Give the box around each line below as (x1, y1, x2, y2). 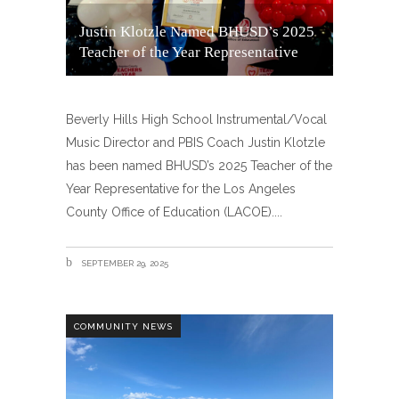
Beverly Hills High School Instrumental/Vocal (66, 112, 327, 126)
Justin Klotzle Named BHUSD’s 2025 (79, 23, 314, 40)
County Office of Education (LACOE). (66, 205, 274, 219)
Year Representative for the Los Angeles (66, 182, 296, 196)
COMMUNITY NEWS (74, 321, 173, 331)
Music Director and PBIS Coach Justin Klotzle (66, 135, 325, 150)
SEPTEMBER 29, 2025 (78, 258, 168, 268)
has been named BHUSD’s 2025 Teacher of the (66, 159, 332, 173)
